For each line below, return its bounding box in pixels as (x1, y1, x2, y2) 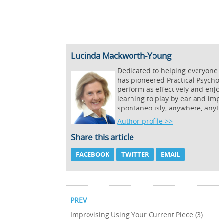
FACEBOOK (76, 150, 110, 159)
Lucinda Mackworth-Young (71, 50, 172, 61)
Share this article (71, 131, 134, 143)
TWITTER (121, 150, 150, 159)
